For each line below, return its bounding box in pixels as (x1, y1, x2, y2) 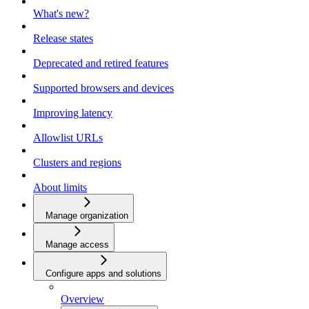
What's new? (33, 8, 89, 20)
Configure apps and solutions (46, 268, 161, 279)
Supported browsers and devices (33, 82, 174, 94)
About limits (33, 181, 87, 194)
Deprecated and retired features (33, 57, 168, 70)
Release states (33, 32, 93, 45)
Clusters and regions (33, 157, 121, 169)
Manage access (46, 239, 109, 250)
